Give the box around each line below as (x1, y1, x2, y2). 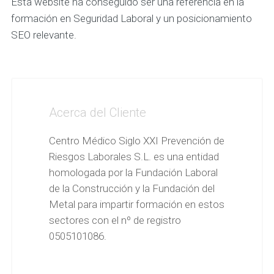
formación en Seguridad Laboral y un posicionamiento (10, 12, 252, 24)
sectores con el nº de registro (48, 213, 181, 226)
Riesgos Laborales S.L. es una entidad (48, 150, 219, 163)
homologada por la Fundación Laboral (48, 166, 218, 179)
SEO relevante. (10, 28, 76, 41)
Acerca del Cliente (48, 105, 146, 120)
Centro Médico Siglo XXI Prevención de (48, 134, 224, 147)
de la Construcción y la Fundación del (48, 182, 215, 194)
